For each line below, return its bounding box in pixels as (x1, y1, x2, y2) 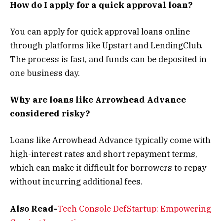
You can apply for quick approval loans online (10, 26, 190, 37)
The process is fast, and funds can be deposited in (10, 54, 207, 65)
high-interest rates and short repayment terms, (10, 148, 197, 160)
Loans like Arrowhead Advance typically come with (10, 135, 211, 146)
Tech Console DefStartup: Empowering (57, 203, 211, 214)
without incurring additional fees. (10, 176, 143, 187)
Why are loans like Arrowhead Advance (10, 94, 186, 106)
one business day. (10, 68, 80, 78)
